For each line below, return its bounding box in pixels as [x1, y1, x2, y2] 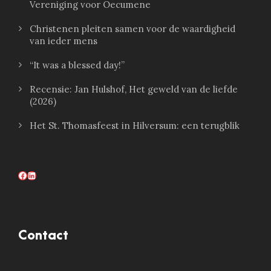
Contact [18, 229, 68, 243]
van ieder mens [30, 35, 97, 47]
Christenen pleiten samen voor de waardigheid [30, 23, 235, 35]
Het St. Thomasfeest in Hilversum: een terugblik [30, 120, 240, 132]
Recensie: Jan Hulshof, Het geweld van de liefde [30, 83, 238, 96]
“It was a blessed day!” [30, 59, 125, 71]
